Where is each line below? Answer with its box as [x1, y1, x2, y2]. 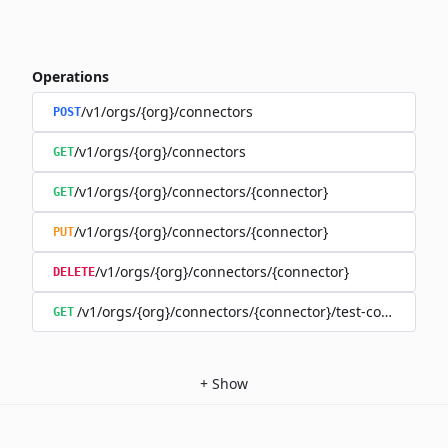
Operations [32, 67, 109, 86]
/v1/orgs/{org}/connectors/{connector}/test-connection [77, 302, 440, 321]
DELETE [53, 265, 95, 279]
